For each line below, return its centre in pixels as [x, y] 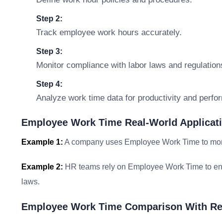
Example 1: [42, 142]
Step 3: [49, 51]
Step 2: [49, 19]
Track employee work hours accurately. [109, 32]
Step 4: [49, 84]
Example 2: [42, 167]
